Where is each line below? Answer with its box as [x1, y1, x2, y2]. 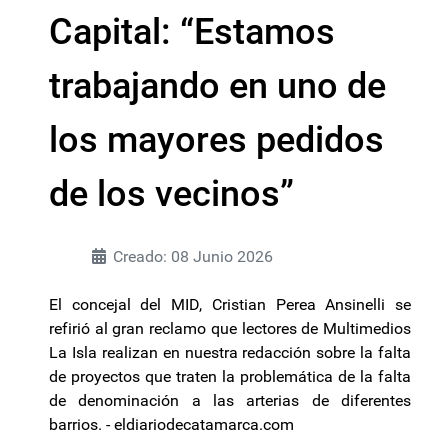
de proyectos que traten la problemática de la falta [49, 367, 411, 386]
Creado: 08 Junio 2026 [113, 247, 273, 266]
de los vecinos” [49, 173, 294, 215]
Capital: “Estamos [49, 11, 335, 53]
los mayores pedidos [49, 119, 384, 161]
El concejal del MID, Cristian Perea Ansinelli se [49, 295, 411, 314]
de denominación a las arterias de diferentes [49, 391, 411, 410]
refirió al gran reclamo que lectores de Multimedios [49, 319, 411, 338]
